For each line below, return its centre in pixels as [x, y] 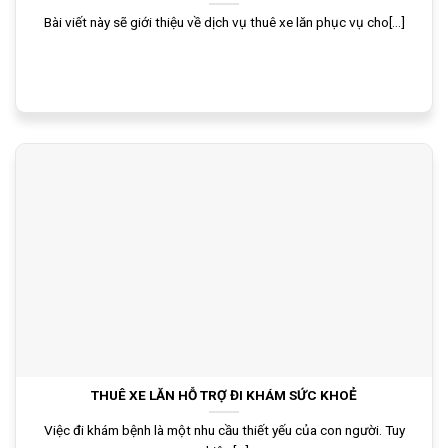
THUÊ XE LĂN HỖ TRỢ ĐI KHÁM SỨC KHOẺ [224, 395]
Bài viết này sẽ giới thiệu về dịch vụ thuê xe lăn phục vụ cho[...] [224, 22]
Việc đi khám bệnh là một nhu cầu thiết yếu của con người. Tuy [224, 430]
